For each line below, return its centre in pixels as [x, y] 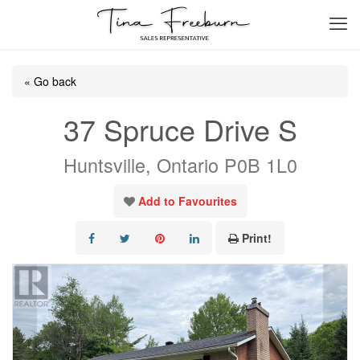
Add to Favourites [187, 201]
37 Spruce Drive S [180, 129]
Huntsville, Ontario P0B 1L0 [180, 165]
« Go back [50, 81]
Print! [257, 238]
